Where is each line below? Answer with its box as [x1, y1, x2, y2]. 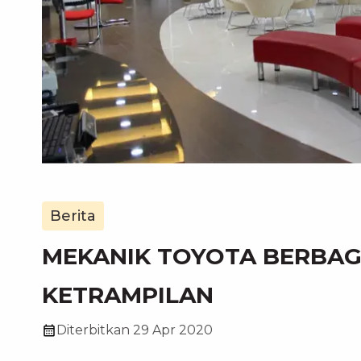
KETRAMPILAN [42, 281, 214, 309]
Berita [50, 207, 96, 225]
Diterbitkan [56, 322, 130, 338]
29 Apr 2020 [133, 322, 213, 338]
